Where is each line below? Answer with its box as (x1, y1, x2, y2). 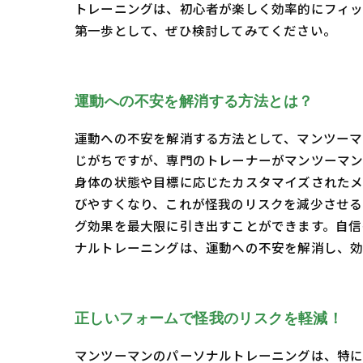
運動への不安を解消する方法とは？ (75, 92, 314, 111)
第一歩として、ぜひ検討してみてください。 (75, 21, 336, 39)
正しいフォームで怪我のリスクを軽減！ (75, 310, 344, 328)
